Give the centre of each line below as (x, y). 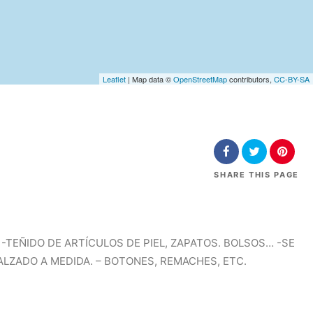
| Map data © (150, 79)
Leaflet (114, 79)
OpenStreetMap (200, 79)
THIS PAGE (274, 175)
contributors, (250, 79)
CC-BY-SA (292, 79)
